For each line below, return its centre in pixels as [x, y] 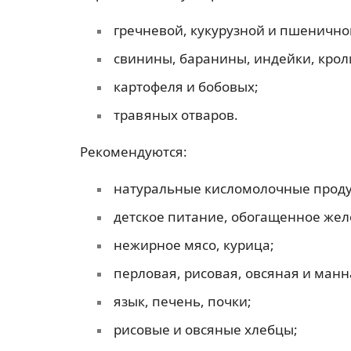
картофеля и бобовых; [186, 86]
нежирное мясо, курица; [194, 245]
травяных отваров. [175, 114]
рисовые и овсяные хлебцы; [205, 330]
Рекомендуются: [134, 152]
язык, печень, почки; [182, 302]
